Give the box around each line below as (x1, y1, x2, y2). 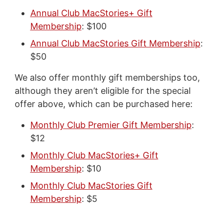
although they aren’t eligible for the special (14, 85, 191, 96)
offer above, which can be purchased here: (14, 98, 193, 109)
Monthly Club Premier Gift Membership (30, 119, 192, 130)
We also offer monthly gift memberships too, (14, 72, 200, 83)
